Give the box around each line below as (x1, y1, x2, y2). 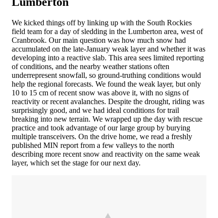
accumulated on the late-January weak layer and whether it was (12, 44, 205, 53)
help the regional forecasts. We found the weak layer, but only (12, 79, 201, 88)
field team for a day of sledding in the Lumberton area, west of (12, 27, 203, 36)
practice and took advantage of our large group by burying (12, 123, 190, 132)
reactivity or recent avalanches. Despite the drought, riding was (12, 97, 204, 106)
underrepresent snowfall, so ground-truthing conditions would (12, 71, 201, 79)
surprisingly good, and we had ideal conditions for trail (12, 106, 179, 114)
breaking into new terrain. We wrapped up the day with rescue (12, 114, 202, 123)
